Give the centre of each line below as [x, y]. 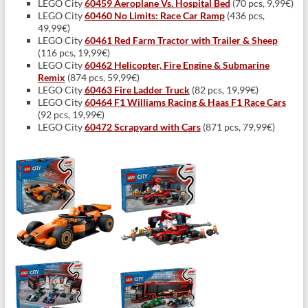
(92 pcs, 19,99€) [71, 115]
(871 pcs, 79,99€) [238, 127]
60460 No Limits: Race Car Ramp [154, 16]
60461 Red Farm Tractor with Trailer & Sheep [181, 41]
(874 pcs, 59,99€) [102, 78]
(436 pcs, [244, 16]
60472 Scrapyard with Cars [142, 127]
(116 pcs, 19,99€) [74, 53]
